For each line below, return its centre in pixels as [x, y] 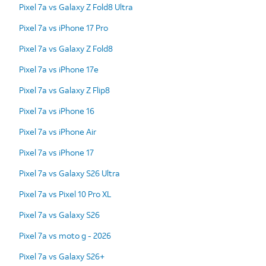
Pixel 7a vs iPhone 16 [57, 110]
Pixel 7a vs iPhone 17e [59, 69]
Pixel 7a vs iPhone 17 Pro [64, 27]
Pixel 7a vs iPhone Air [58, 131]
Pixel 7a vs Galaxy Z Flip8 [64, 90]
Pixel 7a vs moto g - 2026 [65, 235]
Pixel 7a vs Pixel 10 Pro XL [65, 194]
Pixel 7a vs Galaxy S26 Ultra [69, 173]
